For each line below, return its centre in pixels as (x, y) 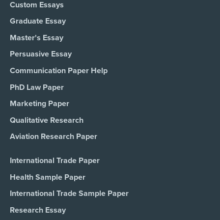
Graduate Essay (38, 21)
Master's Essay (37, 38)
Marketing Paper (40, 104)
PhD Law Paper (37, 87)
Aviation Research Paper (54, 137)
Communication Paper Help (59, 70)
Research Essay (38, 210)
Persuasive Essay (41, 54)
